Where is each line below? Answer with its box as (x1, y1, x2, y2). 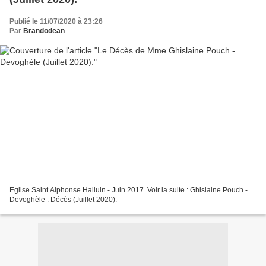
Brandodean (23, 27, 65, 36)
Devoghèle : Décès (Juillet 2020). (9, 195, 117, 204)
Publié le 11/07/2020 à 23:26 (9, 17, 103, 26)
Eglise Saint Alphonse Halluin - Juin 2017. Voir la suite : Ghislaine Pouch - (9, 185, 248, 194)
